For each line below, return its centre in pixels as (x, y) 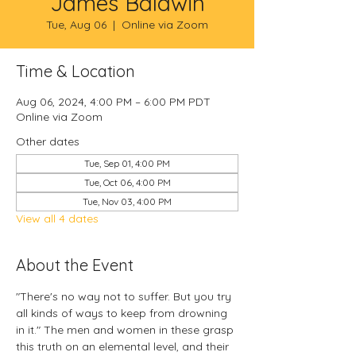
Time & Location (75, 71)
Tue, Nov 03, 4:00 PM (127, 201)
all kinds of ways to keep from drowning (123, 313)
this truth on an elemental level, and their (124, 346)
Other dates (48, 141)
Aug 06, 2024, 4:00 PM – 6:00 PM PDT (113, 102)
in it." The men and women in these (109, 330)
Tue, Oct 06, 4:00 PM (127, 182)
